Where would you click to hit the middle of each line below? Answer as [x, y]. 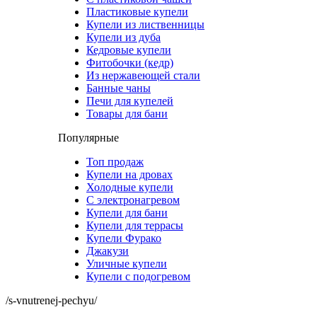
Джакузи [108, 251]
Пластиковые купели [137, 12]
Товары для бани [127, 114]
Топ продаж [115, 162]
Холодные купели [130, 187]
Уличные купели [127, 264]
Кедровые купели [129, 50]
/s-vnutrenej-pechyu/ [51, 300]
